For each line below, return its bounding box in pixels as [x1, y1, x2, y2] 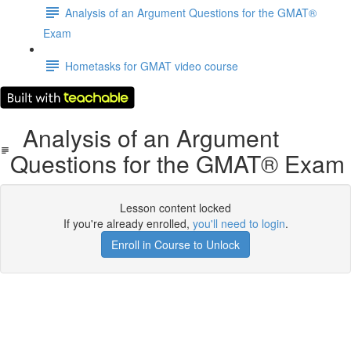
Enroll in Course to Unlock [111, 237, 240, 252]
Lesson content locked [120, 200, 231, 215]
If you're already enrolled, [63, 215, 193, 231]
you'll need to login [192, 215, 285, 231]
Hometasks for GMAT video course [65, 57, 238, 74]
